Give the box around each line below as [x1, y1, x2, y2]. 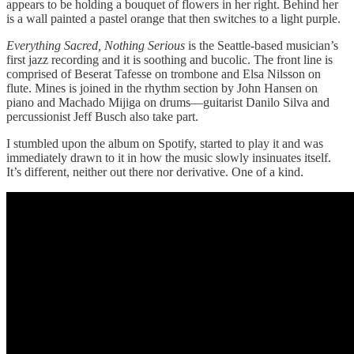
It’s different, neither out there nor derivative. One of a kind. [6, 164, 303, 179]
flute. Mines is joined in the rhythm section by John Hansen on [6, 81, 318, 95]
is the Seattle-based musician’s [188, 38, 338, 52]
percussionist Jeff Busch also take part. [6, 109, 198, 123]
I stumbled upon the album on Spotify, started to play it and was [6, 136, 323, 150]
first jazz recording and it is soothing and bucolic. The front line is [6, 52, 333, 66]
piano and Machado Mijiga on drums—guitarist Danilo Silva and [6, 95, 330, 109]
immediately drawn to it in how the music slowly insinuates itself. [6, 150, 331, 164]
